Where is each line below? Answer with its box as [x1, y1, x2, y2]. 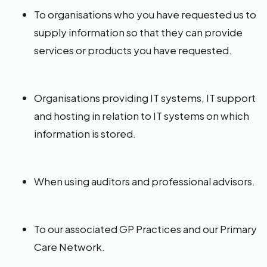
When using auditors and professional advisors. [34, 175, 255, 188]
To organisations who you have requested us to [34, 8, 256, 21]
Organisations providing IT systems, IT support [34, 91, 256, 104]
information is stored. [34, 127, 136, 140]
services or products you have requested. [34, 44, 232, 57]
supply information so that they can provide [34, 26, 243, 39]
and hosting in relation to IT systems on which [34, 109, 249, 122]
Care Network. [34, 240, 105, 253]
